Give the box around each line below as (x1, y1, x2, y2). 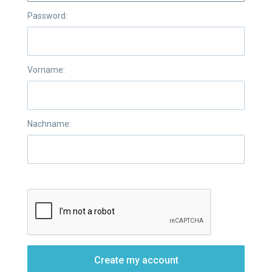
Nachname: (27, 119, 71, 129)
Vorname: (27, 65, 65, 75)
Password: (27, 11, 67, 21)
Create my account (93, 254, 178, 266)
